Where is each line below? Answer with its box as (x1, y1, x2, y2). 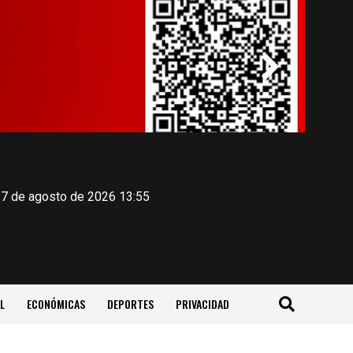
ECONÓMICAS (26, 295, 85, 312)
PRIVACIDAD (175, 295, 229, 312)
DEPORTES (106, 295, 154, 312)
